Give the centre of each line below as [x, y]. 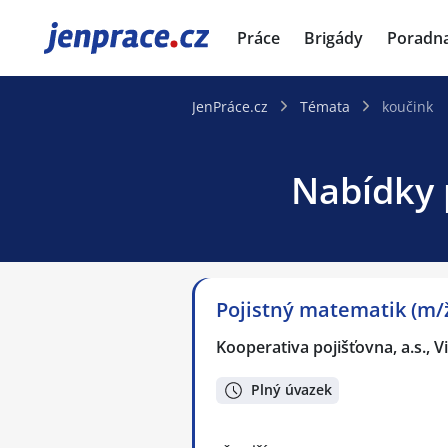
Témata [325, 106]
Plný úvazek [291, 390]
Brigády [333, 38]
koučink [407, 106]
